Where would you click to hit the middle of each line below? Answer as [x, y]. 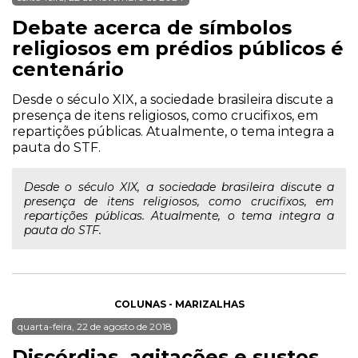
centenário [68, 69]
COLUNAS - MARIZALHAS [179, 304]
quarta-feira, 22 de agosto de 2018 [95, 326]
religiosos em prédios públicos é [178, 48]
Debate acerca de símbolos [152, 28]
